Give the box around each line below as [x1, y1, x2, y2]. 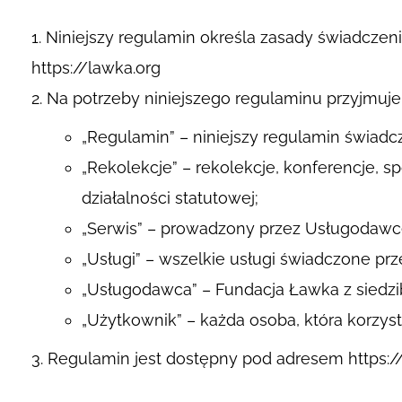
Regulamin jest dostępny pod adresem [48, 348, 348, 368]
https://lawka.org [31, 57, 161, 77]
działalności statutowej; [81, 188, 258, 207]
